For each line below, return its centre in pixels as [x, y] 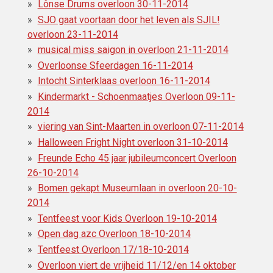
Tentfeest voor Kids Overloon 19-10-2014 [127, 218]
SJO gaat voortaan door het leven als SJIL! [129, 19]
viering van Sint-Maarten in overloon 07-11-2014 [140, 127]
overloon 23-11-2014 [73, 34]
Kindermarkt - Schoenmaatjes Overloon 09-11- [136, 96]
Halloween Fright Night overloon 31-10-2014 [133, 143]
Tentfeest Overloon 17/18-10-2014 [113, 250]
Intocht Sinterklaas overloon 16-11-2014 [124, 81]
